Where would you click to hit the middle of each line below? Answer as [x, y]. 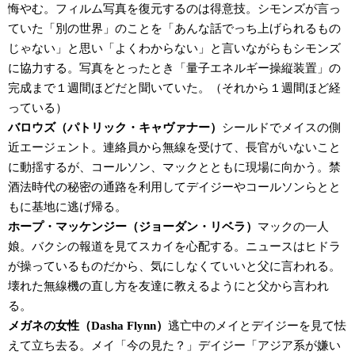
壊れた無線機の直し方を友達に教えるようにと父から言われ [168, 286]
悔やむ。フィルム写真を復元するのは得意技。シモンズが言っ [174, 8]
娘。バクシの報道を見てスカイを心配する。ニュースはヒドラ [174, 246]
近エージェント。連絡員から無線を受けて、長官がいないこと [174, 147]
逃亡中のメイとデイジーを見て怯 [257, 325]
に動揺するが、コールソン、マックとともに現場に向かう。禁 [174, 167]
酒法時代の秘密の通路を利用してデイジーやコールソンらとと [174, 187]
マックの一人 [293, 226]
